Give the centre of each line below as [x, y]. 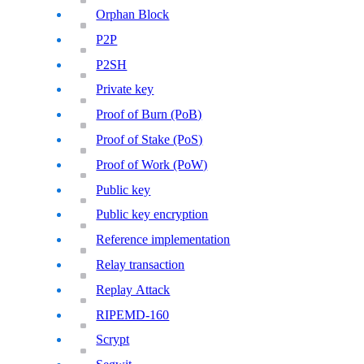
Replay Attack [133, 289]
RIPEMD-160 [133, 314]
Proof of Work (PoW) [152, 164]
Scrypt [113, 340]
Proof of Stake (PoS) [149, 140]
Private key [125, 89]
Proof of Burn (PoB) [149, 115]
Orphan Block [133, 15]
